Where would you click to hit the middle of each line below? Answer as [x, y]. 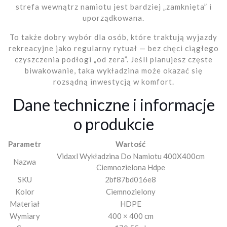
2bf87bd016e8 [130, 179]
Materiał [25, 203]
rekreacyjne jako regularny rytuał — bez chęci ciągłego [113, 48]
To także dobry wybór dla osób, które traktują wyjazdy [113, 37]
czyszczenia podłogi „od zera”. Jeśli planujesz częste [113, 59]
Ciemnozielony [130, 191]
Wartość [130, 144]
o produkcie [113, 124]
